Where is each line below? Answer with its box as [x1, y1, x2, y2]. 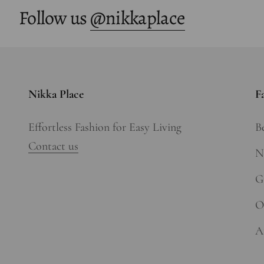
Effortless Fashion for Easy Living [28, 120, 181, 134]
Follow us [19, 4, 90, 31]
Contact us [28, 138, 78, 153]
